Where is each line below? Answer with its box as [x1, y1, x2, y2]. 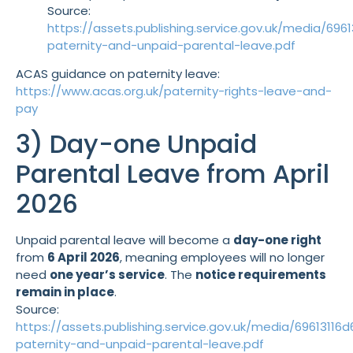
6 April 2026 [47, 248, 120, 266]
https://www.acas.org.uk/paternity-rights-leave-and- [16, 83, 332, 100]
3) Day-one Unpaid [16, 125, 257, 162]
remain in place [16, 283, 114, 300]
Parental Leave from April [16, 155, 329, 191]
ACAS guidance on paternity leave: [16, 65, 220, 83]
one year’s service [50, 266, 165, 283]
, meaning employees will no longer [120, 248, 325, 266]
